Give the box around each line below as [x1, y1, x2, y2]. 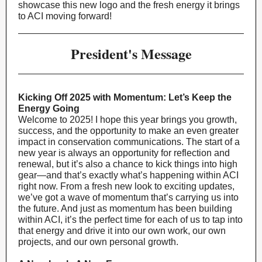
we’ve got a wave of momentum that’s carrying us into [18, 192, 239, 202]
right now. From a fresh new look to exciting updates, [18, 181, 235, 191]
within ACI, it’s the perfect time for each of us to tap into [18, 215, 243, 225]
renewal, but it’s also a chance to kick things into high [18, 159, 237, 169]
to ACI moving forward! [18, 11, 112, 21]
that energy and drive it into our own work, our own [18, 226, 226, 236]
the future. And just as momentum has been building [18, 204, 232, 213]
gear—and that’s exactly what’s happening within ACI [18, 170, 239, 180]
